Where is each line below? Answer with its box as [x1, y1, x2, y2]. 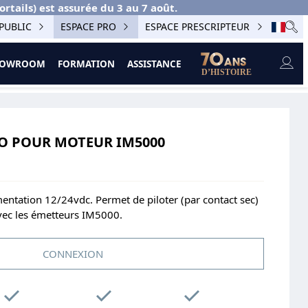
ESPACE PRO [60, 20, 116, 34]
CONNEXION [43, 247, 103, 261]
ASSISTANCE [126, 57, 181, 70]
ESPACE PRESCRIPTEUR [145, 20, 250, 34]
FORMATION [57, 57, 115, 70]
